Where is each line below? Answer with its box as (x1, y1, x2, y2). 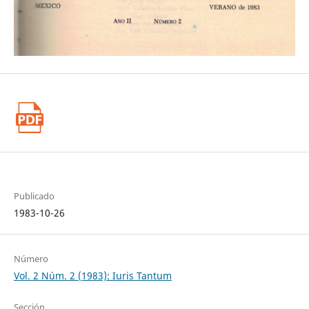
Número (13, 252, 48, 265)
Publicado (13, 189, 54, 202)
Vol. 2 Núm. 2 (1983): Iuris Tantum (13, 268, 172, 282)
